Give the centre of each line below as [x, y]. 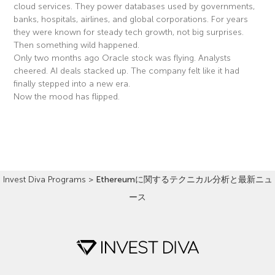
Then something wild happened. [77, 45]
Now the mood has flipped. [67, 96]
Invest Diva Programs [44, 179]
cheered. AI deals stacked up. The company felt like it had [127, 71]
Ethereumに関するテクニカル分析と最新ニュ [184, 179]
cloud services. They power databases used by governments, [134, 6]
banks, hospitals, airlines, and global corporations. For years [131, 19]
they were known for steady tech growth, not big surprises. [129, 32]
